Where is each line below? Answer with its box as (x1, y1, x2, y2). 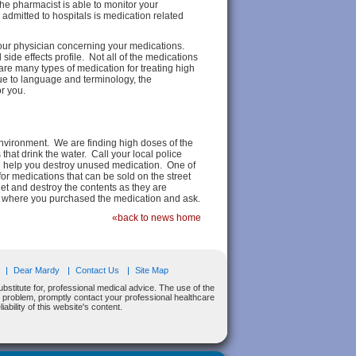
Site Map (135, 265, 168, 275)
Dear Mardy (14, 265, 60, 275)
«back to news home (112, 212, 201, 223)
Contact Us (75, 265, 119, 275)
